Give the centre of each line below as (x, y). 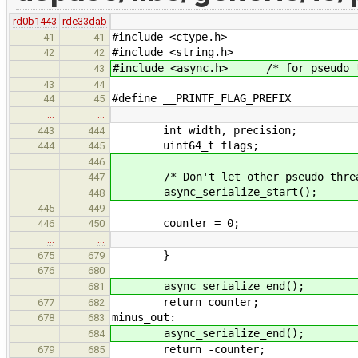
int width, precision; (205, 130)
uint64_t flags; (185, 145)
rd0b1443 (34, 21)
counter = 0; (176, 223)
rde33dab (85, 21)
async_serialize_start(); (215, 191)
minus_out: (144, 317)
